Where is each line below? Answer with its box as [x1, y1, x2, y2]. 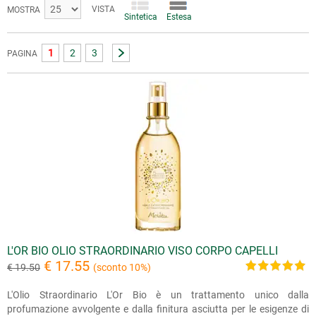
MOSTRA [7, 5, 44, 15]
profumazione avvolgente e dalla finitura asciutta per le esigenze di [7, 303, 309, 315]
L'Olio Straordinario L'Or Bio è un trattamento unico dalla [7, 289, 309, 300]
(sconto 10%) [93, 262, 151, 273]
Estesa [164, 12, 192, 22]
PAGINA [7, 49, 39, 59]
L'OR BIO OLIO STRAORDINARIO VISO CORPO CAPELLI [7, 244, 278, 257]
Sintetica [122, 12, 157, 22]
